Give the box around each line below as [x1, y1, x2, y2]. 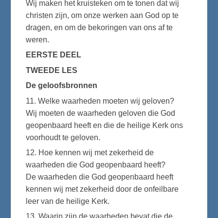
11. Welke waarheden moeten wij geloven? [26, 96, 175, 105]
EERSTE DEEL [26, 51, 82, 59]
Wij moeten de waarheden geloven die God [26, 109, 176, 117]
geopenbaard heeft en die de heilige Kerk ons [26, 121, 183, 129]
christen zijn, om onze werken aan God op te [26, 11, 179, 20]
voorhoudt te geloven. [26, 133, 101, 142]
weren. [26, 36, 50, 44]
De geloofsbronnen [26, 81, 98, 90]
